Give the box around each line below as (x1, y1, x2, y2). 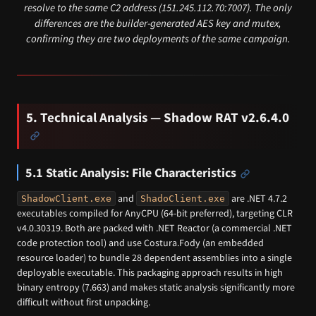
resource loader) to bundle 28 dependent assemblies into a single (17, 250, 292, 264)
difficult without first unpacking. (17, 295, 150, 308)
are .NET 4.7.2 (229, 191, 287, 205)
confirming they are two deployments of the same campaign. (25, 31, 291, 45)
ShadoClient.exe (140, 193, 225, 204)
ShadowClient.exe (21, 193, 111, 204)
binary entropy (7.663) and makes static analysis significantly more (17, 280, 295, 293)
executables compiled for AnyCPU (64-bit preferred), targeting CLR (17, 206, 293, 219)
